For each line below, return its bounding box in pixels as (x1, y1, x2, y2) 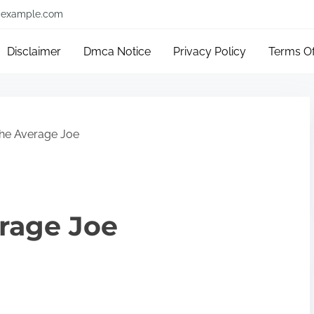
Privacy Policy (173, 45, 247, 58)
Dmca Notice (83, 45, 151, 58)
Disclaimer (7, 45, 62, 58)
